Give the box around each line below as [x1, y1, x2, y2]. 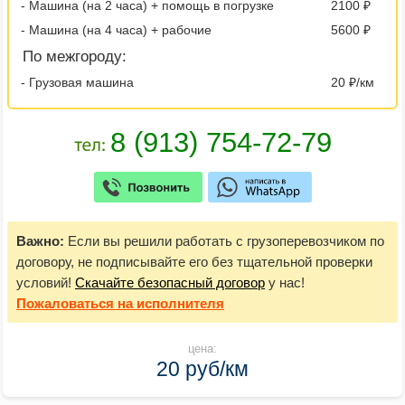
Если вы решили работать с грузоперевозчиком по [64, 232, 384, 249]
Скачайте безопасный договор [75, 274, 265, 290]
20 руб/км [156, 356, 249, 381]
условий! [16, 274, 75, 290]
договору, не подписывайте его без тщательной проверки [16, 253, 372, 269]
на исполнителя [114, 295, 224, 311]
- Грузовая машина [21, 74, 134, 89]
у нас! [265, 274, 305, 290]
